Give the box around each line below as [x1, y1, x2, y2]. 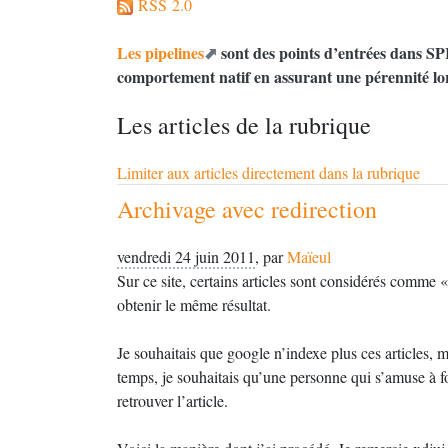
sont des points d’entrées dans [217, 41, 426, 64]
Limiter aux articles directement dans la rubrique [117, 162, 420, 183]
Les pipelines [117, 41, 204, 64]
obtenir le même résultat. [117, 294, 271, 315]
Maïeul [287, 246, 331, 267]
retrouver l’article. [117, 390, 228, 411]
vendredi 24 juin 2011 [117, 246, 255, 267]
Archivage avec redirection [117, 193, 377, 225]
